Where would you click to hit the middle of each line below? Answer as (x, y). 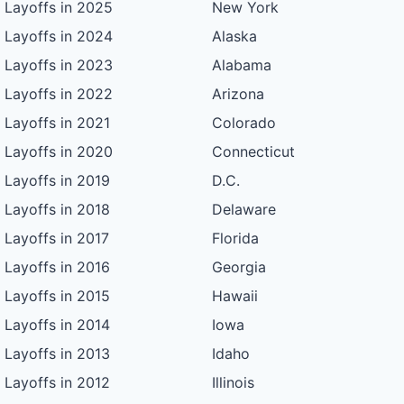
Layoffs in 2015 (58, 296)
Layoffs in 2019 (58, 181)
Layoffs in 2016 (58, 267)
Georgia (239, 267)
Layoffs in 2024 (59, 37)
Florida (235, 239)
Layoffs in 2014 (58, 325)
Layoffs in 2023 (59, 65)
